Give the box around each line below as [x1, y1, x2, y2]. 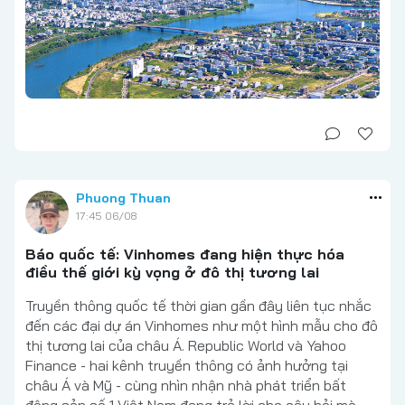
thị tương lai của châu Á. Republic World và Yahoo [25, 336, 346, 355]
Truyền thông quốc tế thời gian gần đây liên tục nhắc [25, 297, 372, 316]
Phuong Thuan [76, 190, 171, 207]
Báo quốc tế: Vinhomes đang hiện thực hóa [25, 245, 344, 264]
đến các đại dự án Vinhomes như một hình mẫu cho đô [25, 316, 378, 335]
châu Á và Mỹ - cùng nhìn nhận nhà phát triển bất [25, 376, 346, 395]
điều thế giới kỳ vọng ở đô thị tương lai [25, 263, 319, 282]
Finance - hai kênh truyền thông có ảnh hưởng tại [25, 356, 348, 375]
